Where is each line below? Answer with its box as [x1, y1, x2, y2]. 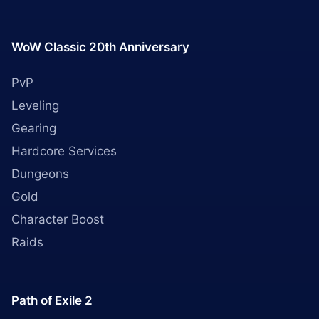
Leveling [11, 98, 59, 113]
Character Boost [11, 212, 104, 226]
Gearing [11, 121, 56, 135]
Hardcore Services [11, 144, 117, 158]
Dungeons [11, 167, 69, 181]
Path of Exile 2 [11, 293, 93, 308]
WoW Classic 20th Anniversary [11, 40, 189, 54]
